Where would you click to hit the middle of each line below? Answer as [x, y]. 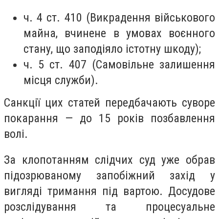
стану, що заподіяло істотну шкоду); [112, 49]
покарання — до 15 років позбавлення [109, 118]
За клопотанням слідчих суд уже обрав [109, 160]
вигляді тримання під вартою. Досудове [109, 191]
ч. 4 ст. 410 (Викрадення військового [119, 17]
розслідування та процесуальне [109, 207]
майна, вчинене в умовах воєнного [119, 33]
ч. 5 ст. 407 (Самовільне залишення [119, 64]
